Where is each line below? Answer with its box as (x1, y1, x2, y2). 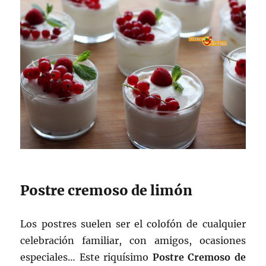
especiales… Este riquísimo (20, 251, 153, 263)
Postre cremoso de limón (20, 181, 193, 199)
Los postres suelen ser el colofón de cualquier (20, 217, 246, 230)
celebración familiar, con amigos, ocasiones (20, 234, 246, 246)
